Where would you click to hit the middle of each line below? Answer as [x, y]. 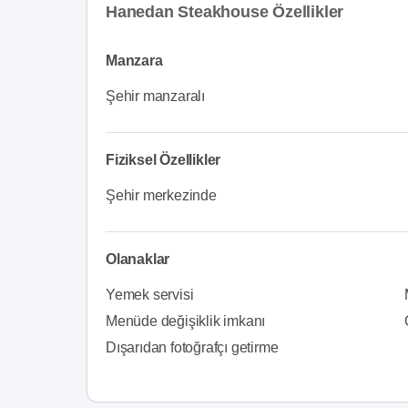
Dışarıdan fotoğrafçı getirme [192, 347]
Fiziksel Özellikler [163, 159]
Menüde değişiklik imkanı [186, 321]
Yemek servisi [150, 294]
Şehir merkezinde [161, 195]
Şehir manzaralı [155, 96]
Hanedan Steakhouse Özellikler [225, 11]
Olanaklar [138, 259]
